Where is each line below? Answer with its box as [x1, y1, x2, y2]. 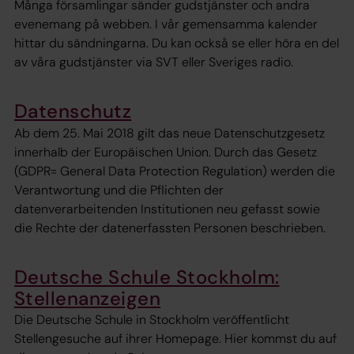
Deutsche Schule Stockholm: [14, 264, 280, 289]
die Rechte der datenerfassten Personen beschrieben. [14, 219, 326, 236]
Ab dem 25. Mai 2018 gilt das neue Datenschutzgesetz [14, 124, 325, 141]
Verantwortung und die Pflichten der [14, 181, 224, 198]
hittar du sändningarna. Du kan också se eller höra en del [14, 35, 339, 52]
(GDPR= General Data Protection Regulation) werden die [14, 162, 335, 179]
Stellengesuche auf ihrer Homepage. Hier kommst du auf [14, 330, 337, 348]
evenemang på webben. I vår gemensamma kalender [14, 16, 318, 33]
